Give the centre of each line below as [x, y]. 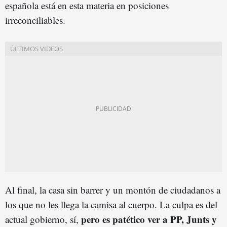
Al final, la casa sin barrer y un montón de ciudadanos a [113, 190]
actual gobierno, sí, [43, 219]
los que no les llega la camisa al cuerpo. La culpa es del [111, 204]
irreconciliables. [35, 20]
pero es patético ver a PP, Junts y [149, 219]
